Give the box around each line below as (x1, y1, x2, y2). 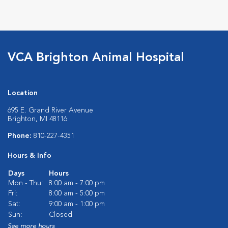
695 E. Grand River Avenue (8, 107, 93, 115)
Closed (49, 211, 72, 219)
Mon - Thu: (8, 180, 43, 187)
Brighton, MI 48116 (8, 116, 67, 123)
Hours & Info (8, 152, 51, 160)
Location (8, 90, 38, 97)
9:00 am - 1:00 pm (49, 201, 105, 208)
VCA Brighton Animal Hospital (8, 52, 184, 65)
